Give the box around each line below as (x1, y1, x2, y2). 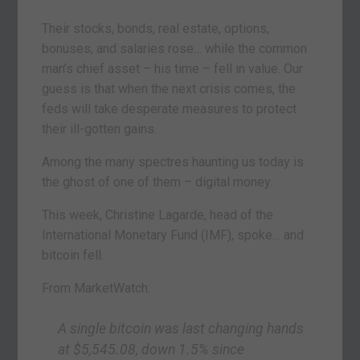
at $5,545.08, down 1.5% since (58, 341, 245, 358)
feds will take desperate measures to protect (42, 100, 297, 117)
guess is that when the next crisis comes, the (42, 80, 297, 96)
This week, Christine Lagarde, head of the (42, 207, 274, 223)
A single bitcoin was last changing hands (58, 320, 305, 337)
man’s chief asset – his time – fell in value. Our (42, 60, 304, 76)
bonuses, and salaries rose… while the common (42, 40, 308, 56)
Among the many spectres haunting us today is (42, 153, 305, 170)
